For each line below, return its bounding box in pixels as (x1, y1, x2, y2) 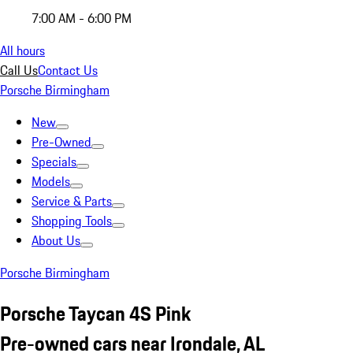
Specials (32, 152, 76, 171)
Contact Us (38, 61, 98, 80)
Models (32, 172, 70, 191)
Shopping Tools (32, 211, 112, 230)
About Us (32, 231, 80, 250)
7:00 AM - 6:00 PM (32, 9, 132, 28)
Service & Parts (32, 191, 112, 210)
